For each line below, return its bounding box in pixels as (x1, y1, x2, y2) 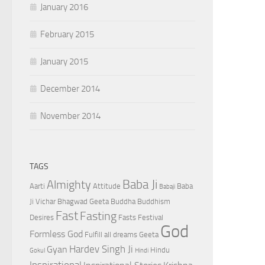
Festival (138, 213, 163, 222)
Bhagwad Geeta (57, 197, 109, 206)
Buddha (111, 197, 135, 206)
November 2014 (40, 111, 101, 121)
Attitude (93, 182, 121, 190)
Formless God (30, 229, 83, 240)
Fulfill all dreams (85, 230, 137, 239)
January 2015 (40, 56, 88, 67)
